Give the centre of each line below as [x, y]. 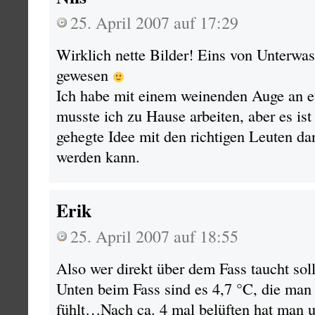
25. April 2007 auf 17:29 [154, 22]
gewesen [84, 75]
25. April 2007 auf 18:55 [154, 236]
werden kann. [98, 156]
